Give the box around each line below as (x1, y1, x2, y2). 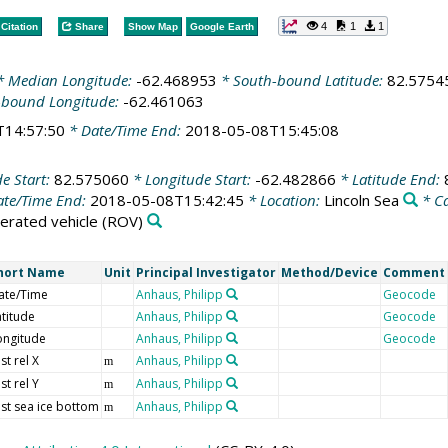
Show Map (127, 20, 178, 32)
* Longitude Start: (128, 169, 255, 189)
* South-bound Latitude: (216, 70, 387, 90)
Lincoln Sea (323, 190, 399, 210)
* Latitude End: (335, 169, 444, 189)
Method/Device (280, 263, 378, 281)
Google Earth (189, 20, 254, 32)
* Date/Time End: (64, 119, 185, 140)
